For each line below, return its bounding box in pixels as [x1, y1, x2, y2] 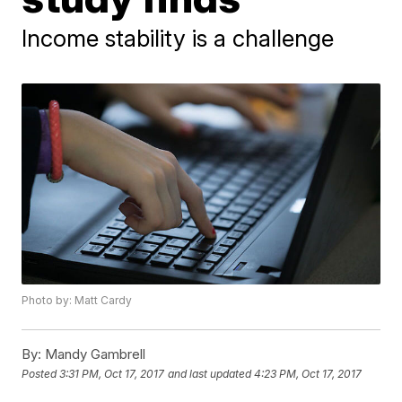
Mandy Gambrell [41, 345, 146, 363]
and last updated [168, 366, 252, 380]
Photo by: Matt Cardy [22, 293, 133, 308]
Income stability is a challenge [22, 24, 335, 52]
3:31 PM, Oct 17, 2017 [59, 366, 165, 380]
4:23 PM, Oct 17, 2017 [254, 366, 363, 380]
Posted [22, 366, 60, 380]
